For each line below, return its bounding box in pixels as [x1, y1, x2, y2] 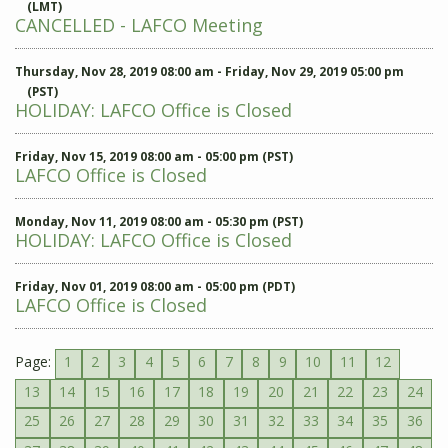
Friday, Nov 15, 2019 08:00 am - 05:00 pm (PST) [15, 148, 293, 165]
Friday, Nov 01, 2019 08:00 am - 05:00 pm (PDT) [15, 278, 295, 295]
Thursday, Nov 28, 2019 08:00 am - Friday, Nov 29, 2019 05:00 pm [15, 63, 404, 80]
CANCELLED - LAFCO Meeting [15, 13, 263, 38]
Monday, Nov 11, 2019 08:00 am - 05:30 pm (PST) [15, 213, 303, 230]
